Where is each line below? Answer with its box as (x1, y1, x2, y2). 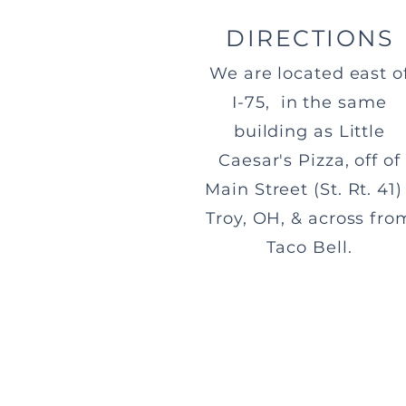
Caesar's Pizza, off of (218, 150, 401, 170)
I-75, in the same (232, 92, 387, 112)
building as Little (233, 121, 386, 141)
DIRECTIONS (226, 24, 393, 52)
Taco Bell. (266, 237, 353, 257)
